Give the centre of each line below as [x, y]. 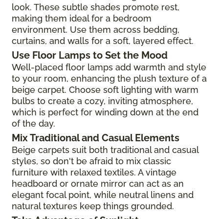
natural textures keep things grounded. [93, 206]
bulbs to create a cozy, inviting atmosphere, [102, 101]
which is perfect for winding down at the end [105, 112]
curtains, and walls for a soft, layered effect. [103, 41]
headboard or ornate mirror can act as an [98, 183]
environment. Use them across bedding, [96, 29]
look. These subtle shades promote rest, [96, 7]
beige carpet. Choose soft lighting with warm [105, 89]
